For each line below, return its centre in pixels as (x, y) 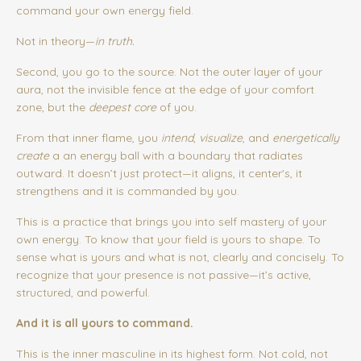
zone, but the (51, 108)
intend (177, 138)
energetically (306, 138)
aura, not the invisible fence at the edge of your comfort (165, 90)
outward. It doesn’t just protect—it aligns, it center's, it (159, 174)
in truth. (115, 41)
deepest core (122, 108)
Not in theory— (56, 41)
